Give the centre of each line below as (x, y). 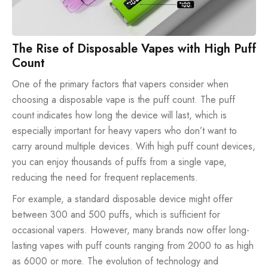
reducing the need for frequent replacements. (105, 178)
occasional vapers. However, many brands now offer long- (131, 230)
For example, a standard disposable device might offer (122, 199)
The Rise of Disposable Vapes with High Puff (134, 49)
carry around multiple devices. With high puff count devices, (134, 147)
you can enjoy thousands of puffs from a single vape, (119, 162)
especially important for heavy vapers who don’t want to (124, 131)
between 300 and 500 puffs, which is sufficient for (116, 215)
